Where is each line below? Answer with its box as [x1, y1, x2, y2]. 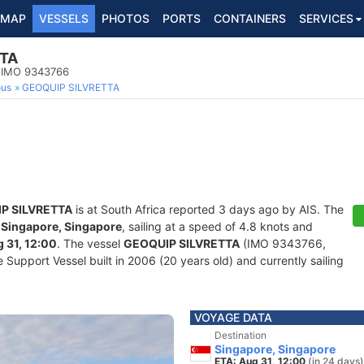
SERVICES [299, 11, 353, 25]
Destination [214, 329, 266, 341]
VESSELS [39, 11, 89, 25]
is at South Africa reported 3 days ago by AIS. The [72, 202, 344, 216]
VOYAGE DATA [194, 310, 272, 324]
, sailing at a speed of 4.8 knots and [122, 219, 313, 233]
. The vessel [57, 236, 123, 250]
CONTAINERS [214, 11, 286, 25]
